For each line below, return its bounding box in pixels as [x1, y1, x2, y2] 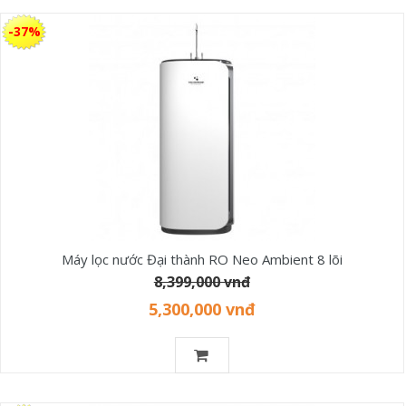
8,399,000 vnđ [153, 271, 250, 292]
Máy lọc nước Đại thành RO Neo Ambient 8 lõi [61, 249, 343, 268]
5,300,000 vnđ [148, 297, 256, 320]
